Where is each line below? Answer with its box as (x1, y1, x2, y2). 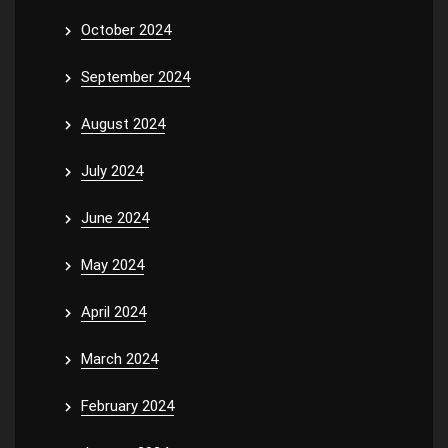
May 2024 (81, 255, 144, 274)
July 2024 (81, 161, 143, 180)
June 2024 (81, 208, 149, 227)
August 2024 (81, 114, 165, 133)
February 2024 (81, 396, 174, 415)
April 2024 (81, 302, 146, 321)
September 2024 (81, 67, 190, 86)
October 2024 (81, 20, 171, 39)
